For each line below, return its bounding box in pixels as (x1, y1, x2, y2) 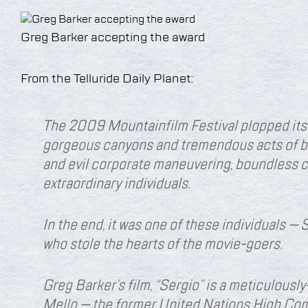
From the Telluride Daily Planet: (21, 73, 193, 86)
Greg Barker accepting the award (21, 32, 205, 45)
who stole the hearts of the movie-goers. (43, 237, 282, 253)
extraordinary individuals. (43, 177, 190, 192)
